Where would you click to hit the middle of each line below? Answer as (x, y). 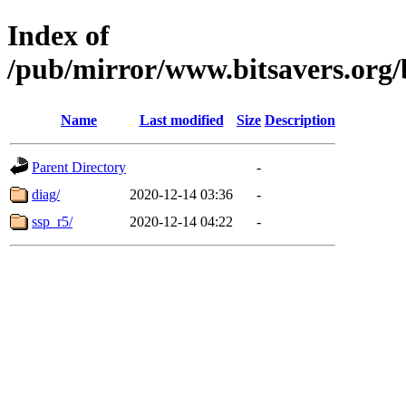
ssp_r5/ (52, 221)
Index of (58, 36)
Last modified (181, 120)
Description (300, 120)
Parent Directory (79, 167)
